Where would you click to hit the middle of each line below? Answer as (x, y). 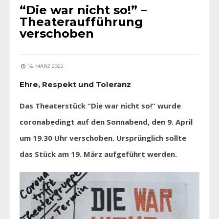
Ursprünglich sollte (151, 138)
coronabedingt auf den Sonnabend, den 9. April (106, 121)
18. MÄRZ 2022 (45, 66)
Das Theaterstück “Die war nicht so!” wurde (100, 105)
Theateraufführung (81, 22)
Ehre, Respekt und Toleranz (75, 84)
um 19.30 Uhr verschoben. (67, 138)
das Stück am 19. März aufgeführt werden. (98, 154)
